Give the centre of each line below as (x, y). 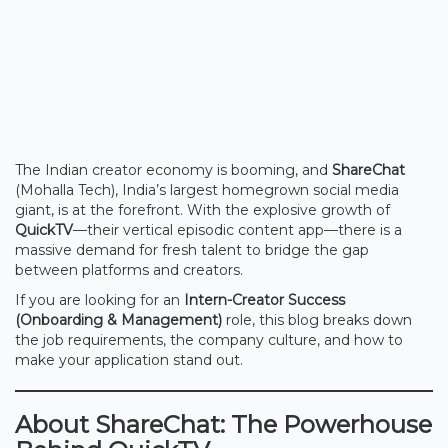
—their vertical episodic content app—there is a (237, 229)
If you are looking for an (99, 299)
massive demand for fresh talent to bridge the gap (192, 249)
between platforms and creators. (129, 269)
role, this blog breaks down (317, 319)
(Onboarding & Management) (118, 319)
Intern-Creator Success (264, 299)
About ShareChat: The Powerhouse (223, 424)
